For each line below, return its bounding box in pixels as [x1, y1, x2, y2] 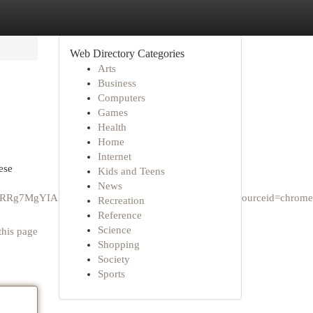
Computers [97, 92, 145, 103]
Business [97, 78, 136, 89]
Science [97, 224, 131, 235]
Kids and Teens [97, 166, 165, 177]
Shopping [97, 239, 140, 250]
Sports [97, 268, 125, 279]
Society [97, 254, 130, 265]
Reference [97, 210, 142, 221]
